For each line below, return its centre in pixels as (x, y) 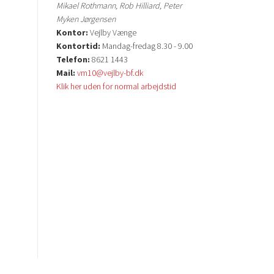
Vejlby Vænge (112, 32)
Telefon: (73, 59)
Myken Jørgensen (86, 19)
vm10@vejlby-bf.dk (110, 72)
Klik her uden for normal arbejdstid (116, 86)
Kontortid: (78, 46)
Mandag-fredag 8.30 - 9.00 (146, 46)
